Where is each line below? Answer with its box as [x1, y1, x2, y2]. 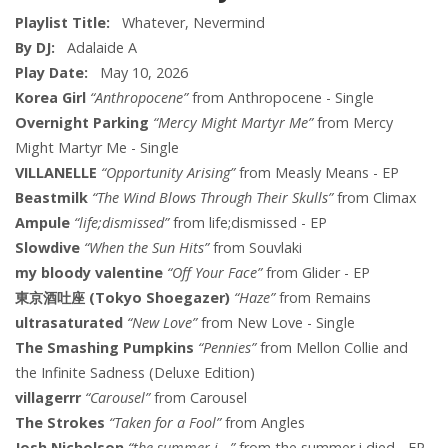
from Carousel [150, 388, 247, 408]
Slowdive [15, 238, 80, 258]
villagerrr [15, 388, 81, 408]
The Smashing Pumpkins [15, 338, 194, 358]
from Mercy [313, 113, 393, 133]
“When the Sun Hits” [84, 238, 209, 258]
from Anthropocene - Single [188, 88, 374, 108]
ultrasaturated [15, 313, 123, 333]
